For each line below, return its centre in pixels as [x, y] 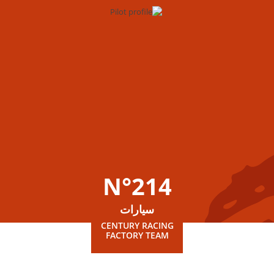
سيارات [137, 209]
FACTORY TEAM [137, 235]
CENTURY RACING [137, 225]
